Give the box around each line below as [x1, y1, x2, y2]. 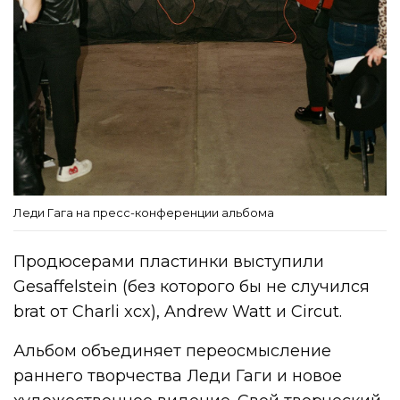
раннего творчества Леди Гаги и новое [13, 365, 343, 386]
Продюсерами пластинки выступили [13, 251, 325, 271]
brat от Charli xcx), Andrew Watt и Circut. [13, 301, 343, 321]
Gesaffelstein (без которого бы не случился [13, 276, 371, 296]
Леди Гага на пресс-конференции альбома [13, 204, 274, 220]
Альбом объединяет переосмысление [13, 340, 332, 361]
